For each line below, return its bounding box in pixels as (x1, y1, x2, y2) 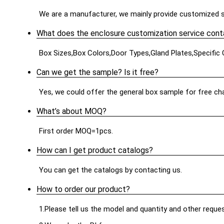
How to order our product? (36, 184, 130, 194)
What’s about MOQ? (36, 106, 106, 116)
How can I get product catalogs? (36, 145, 153, 155)
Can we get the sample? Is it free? (36, 67, 158, 77)
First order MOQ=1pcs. (39, 126, 113, 136)
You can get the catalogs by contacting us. (39, 165, 182, 175)
